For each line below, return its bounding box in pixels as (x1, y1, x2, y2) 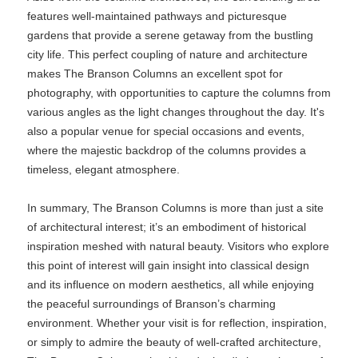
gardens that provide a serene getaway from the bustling (27, 29, 313, 42)
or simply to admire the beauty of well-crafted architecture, (27, 336, 321, 348)
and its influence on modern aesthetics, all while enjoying (27, 278, 314, 291)
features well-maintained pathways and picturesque (27, 10, 287, 22)
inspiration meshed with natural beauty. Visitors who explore (27, 240, 329, 253)
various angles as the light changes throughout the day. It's (27, 105, 324, 118)
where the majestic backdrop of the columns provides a (27, 144, 306, 157)
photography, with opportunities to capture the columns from (27, 86, 331, 99)
